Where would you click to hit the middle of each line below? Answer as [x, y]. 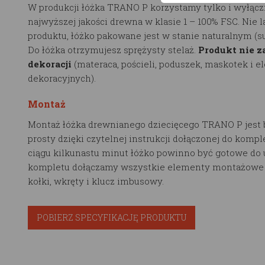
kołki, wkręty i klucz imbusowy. [96, 181]
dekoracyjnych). [62, 78]
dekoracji [50, 64]
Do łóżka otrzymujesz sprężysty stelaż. [113, 49]
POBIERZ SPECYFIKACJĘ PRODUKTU [112, 217]
